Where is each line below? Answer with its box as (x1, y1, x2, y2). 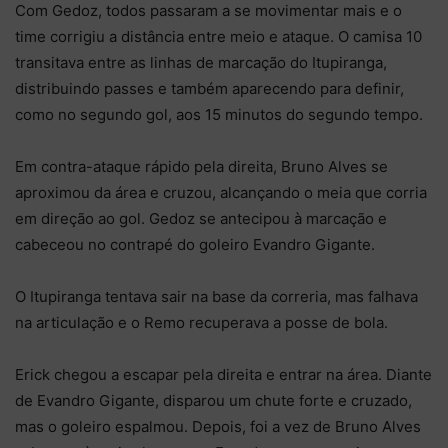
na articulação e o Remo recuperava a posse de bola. (15, 312, 388, 332)
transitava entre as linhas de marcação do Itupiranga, (15, 52, 387, 72)
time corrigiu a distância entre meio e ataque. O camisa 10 (15, 26, 422, 46)
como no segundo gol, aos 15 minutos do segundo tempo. (15, 104, 423, 124)
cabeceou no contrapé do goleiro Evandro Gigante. (15, 234, 375, 254)
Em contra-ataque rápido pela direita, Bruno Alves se (15, 156, 388, 176)
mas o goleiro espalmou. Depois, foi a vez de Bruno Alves (15, 416, 421, 436)
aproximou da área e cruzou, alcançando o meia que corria (15, 182, 427, 202)
